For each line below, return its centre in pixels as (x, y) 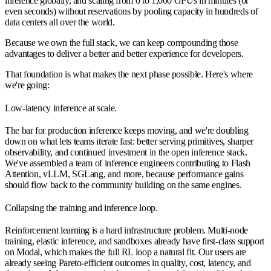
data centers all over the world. (60, 22)
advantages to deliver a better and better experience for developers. (124, 54)
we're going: (27, 85)
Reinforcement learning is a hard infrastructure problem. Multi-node (126, 230)
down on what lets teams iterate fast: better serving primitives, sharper (129, 142)
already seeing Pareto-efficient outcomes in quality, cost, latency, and (128, 263)
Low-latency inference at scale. (61, 108)
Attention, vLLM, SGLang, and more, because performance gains (124, 174)
